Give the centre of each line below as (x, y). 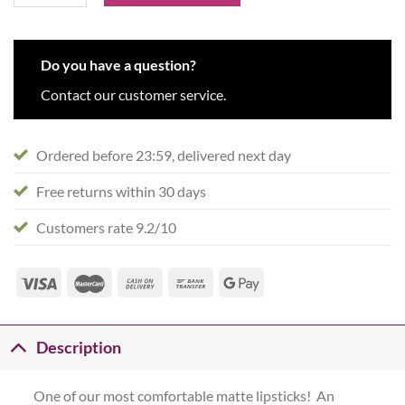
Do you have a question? (118, 65)
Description (79, 347)
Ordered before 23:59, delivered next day (164, 155)
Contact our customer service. (133, 95)
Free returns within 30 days (121, 192)
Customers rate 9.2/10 (106, 228)
